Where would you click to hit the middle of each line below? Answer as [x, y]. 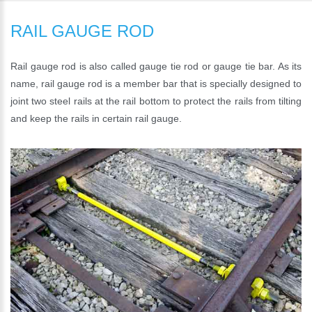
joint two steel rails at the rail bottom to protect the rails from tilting [156, 101]
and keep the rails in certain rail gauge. [96, 118]
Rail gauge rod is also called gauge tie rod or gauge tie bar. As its [156, 66]
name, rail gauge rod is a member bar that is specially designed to [156, 84]
